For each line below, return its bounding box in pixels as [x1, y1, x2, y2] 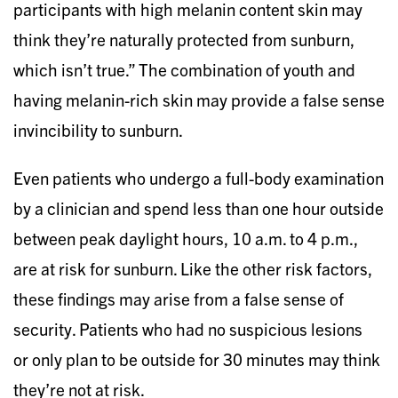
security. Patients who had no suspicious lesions [13, 317, 362, 339]
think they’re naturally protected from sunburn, [13, 28, 354, 50]
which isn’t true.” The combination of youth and [13, 58, 355, 80]
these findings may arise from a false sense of [13, 287, 344, 309]
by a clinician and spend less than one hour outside [13, 196, 384, 219]
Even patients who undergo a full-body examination [13, 166, 384, 188]
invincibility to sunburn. [13, 118, 183, 140]
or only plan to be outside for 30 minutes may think [13, 347, 380, 370]
